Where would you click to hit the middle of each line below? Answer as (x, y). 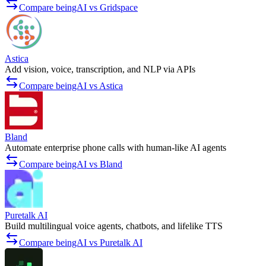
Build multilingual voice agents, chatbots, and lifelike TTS (114, 226)
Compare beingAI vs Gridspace (78, 8)
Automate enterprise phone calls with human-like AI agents (115, 148)
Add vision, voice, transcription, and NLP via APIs (100, 69)
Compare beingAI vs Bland (71, 164)
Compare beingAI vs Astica (71, 86)
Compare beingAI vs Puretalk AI (81, 243)
